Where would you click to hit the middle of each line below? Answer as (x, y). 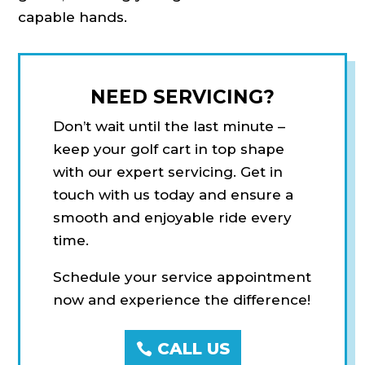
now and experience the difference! (182, 300)
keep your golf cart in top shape (169, 150)
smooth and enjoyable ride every (173, 218)
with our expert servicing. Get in (168, 172)
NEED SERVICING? (182, 97)
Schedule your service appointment (182, 277)
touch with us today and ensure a (174, 195)
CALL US (193, 349)
